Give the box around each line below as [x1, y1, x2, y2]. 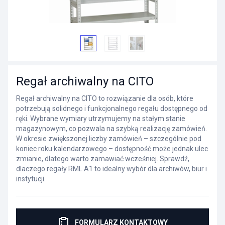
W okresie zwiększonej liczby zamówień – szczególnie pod [16, 135, 201, 143]
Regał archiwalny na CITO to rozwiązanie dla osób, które [16, 94, 193, 102]
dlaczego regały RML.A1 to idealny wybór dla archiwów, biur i [16, 165, 207, 173]
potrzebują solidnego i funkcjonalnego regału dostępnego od [16, 104, 207, 113]
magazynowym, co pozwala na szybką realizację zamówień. [16, 125, 207, 133]
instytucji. [16, 175, 46, 183]
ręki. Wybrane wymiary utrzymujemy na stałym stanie [16, 115, 185, 123]
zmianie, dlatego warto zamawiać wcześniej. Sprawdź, [16, 155, 189, 163]
